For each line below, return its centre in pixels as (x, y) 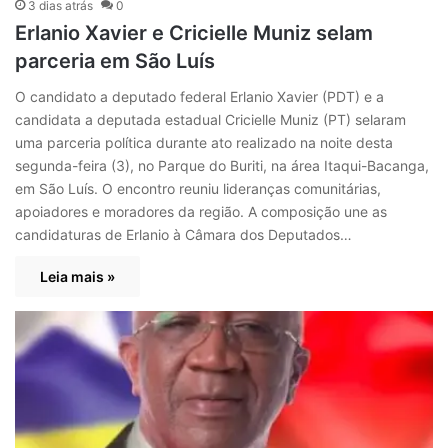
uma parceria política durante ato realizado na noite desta (204, 143)
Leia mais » (77, 277)
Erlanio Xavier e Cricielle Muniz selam (194, 33)
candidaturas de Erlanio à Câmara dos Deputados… (183, 235)
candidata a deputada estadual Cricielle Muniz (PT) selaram (210, 120)
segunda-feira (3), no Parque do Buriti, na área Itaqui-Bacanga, (222, 166)
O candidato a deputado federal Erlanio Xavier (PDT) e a (199, 97)
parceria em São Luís (115, 61)
